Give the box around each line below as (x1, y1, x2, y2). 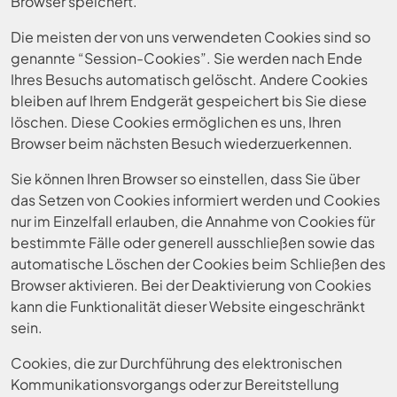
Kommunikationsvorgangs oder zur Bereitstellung (11, 375, 339, 393)
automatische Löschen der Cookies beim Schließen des (11, 254, 385, 273)
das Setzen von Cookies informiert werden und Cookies (11, 191, 380, 209)
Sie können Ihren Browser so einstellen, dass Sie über (11, 169, 360, 188)
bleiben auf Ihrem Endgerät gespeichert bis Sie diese (11, 91, 367, 110)
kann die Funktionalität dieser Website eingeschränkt (11, 297, 365, 315)
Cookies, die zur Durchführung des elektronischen (11, 354, 342, 372)
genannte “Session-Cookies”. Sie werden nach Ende (11, 49, 362, 67)
